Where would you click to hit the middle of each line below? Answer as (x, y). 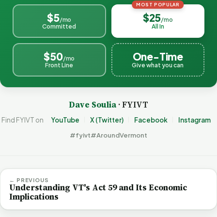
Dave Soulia (93, 104)
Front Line (59, 65)
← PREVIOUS (29, 180)
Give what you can (158, 65)
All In (158, 27)
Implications (34, 196)
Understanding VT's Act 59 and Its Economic (98, 187)
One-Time (158, 57)
